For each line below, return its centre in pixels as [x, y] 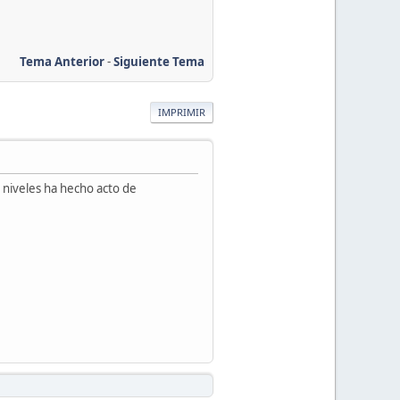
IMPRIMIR [182, 112]
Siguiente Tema [159, 61]
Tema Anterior [62, 61]
